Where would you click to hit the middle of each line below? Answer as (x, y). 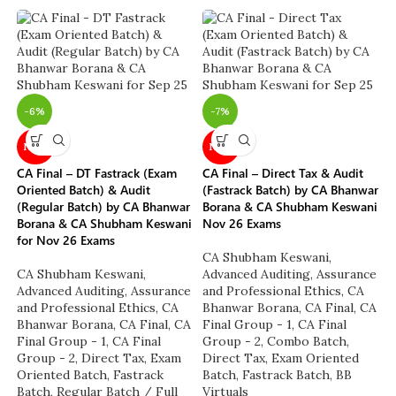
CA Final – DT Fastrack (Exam (97, 173)
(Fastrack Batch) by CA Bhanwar (290, 190)
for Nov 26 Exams (66, 240)
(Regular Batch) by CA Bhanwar (104, 207)
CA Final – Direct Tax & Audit (283, 173)
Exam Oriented (315, 358)
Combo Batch (307, 342)
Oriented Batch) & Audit (84, 190)
